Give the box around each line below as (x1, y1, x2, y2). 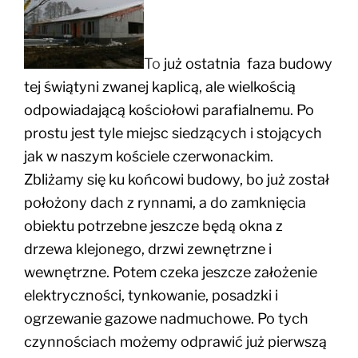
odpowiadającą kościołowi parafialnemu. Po (24, 101, 314, 119)
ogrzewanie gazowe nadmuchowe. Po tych (24, 310, 308, 328)
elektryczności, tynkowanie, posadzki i (24, 287, 278, 304)
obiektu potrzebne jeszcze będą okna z (24, 217, 283, 235)
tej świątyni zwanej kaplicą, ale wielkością (24, 78, 296, 96)
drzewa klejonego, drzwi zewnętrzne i (24, 241, 272, 258)
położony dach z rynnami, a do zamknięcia (24, 194, 306, 212)
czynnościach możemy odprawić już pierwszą (24, 333, 327, 351)
